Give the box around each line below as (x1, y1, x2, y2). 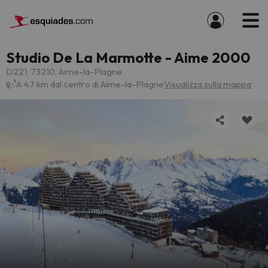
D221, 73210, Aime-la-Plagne (6, 66, 122, 77)
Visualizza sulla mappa (164, 78, 251, 90)
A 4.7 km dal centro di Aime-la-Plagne (16, 78, 164, 90)
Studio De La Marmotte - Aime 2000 (6, 48, 251, 66)
